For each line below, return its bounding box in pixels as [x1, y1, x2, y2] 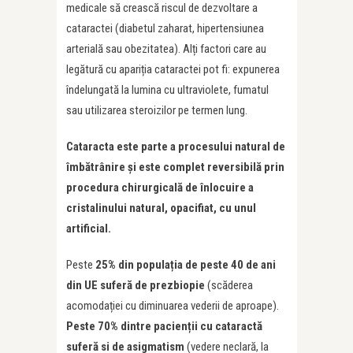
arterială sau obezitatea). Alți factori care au [66, 42, 266, 57]
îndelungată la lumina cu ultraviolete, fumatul [66, 83, 269, 98]
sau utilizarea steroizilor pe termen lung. [66, 103, 247, 118]
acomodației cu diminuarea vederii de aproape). [66, 299, 279, 314]
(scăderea [207, 278, 253, 293]
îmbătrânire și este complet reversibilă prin [66, 160, 284, 175]
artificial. [66, 221, 111, 236]
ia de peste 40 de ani [174, 258, 276, 273]
